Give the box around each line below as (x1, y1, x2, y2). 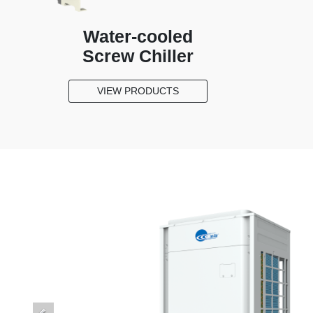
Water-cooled (82, 26, 193, 46)
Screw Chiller (82, 45, 194, 66)
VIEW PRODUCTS (96, 85, 179, 97)
